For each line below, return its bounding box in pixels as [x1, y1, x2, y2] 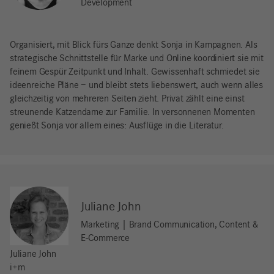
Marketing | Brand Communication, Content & [81, 220, 258, 231]
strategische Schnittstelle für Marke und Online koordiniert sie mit [10, 54, 264, 64]
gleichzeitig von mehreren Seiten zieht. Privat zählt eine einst [10, 94, 245, 105]
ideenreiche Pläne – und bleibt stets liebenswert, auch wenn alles [10, 81, 263, 91]
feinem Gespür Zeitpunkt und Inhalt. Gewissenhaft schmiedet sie [10, 67, 260, 78]
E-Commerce [81, 234, 130, 244]
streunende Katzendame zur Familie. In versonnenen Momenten [10, 108, 255, 118]
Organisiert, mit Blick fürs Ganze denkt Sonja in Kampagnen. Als [10, 40, 257, 51]
